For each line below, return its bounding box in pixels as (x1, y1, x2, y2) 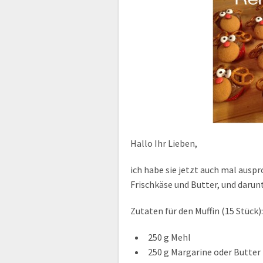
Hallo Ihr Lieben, (130, 137, 197, 149)
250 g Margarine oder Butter (148, 246, 261, 258)
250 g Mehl (148, 231, 191, 243)
